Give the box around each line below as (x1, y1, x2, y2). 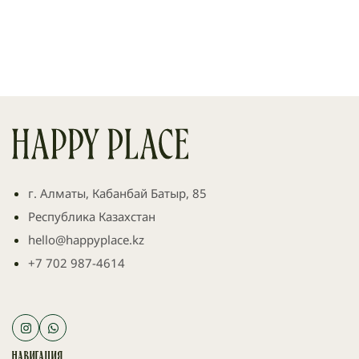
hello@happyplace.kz (27, 231, 144, 248)
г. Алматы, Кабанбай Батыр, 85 (27, 184, 207, 201)
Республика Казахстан (27, 208, 155, 224)
